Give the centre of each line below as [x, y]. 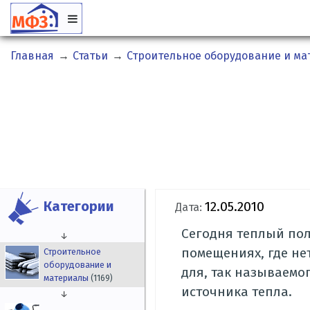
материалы [67, 278]
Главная [32, 56]
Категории [79, 207]
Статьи [91, 56]
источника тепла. [237, 292]
